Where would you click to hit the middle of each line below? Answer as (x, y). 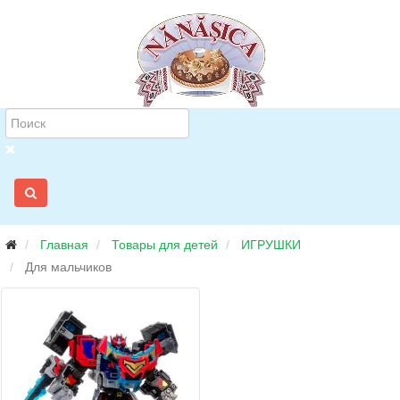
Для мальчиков (68, 267)
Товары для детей (165, 245)
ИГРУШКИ (271, 245)
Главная (64, 245)
